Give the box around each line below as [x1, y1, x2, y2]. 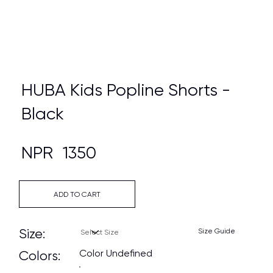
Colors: [18, 248, 60, 264]
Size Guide [198, 227, 236, 236]
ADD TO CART [53, 190, 101, 199]
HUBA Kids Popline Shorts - [21, 80, 231, 101]
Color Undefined [79, 247, 153, 260]
